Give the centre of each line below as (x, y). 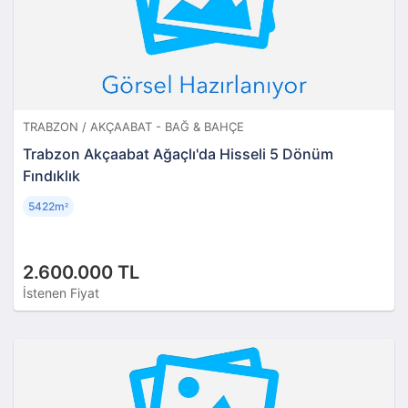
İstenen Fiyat (61, 292)
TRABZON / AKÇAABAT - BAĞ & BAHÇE (133, 126)
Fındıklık (51, 175)
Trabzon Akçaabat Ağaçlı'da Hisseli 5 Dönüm (178, 153)
